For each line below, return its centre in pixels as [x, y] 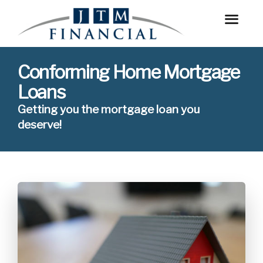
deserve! [40, 124]
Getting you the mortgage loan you [109, 109]
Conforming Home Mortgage [129, 72]
